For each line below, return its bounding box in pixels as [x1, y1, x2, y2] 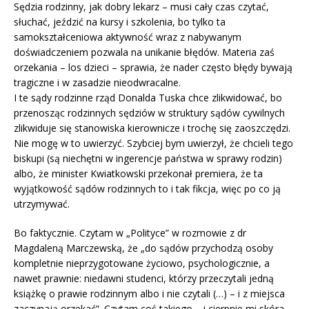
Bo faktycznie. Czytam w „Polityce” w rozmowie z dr [14, 226, 246, 239]
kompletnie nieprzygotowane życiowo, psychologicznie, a [14, 257, 270, 270]
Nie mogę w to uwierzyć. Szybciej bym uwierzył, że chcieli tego [14, 137, 293, 150]
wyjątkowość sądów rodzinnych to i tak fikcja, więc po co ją [14, 182, 281, 195]
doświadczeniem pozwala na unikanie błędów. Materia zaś [14, 46, 275, 59]
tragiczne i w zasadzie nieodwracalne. [14, 76, 181, 89]
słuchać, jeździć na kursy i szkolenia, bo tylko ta [14, 15, 226, 28]
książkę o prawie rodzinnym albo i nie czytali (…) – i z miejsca [14, 287, 285, 300]
